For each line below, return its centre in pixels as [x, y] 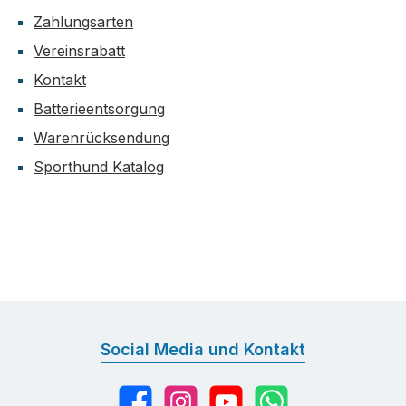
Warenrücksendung [101, 138]
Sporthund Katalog [99, 167]
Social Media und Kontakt [203, 350]
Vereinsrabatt [79, 51]
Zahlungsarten [83, 22]
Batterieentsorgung [99, 109]
